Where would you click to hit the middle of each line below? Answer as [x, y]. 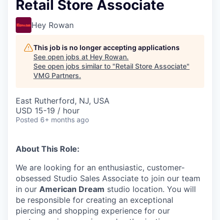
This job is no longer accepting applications [107, 47]
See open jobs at [62, 57]
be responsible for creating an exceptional [95, 200]
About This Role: [48, 149]
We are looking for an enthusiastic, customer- [100, 167]
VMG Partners [56, 75]
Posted [27, 120]
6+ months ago [65, 120]
